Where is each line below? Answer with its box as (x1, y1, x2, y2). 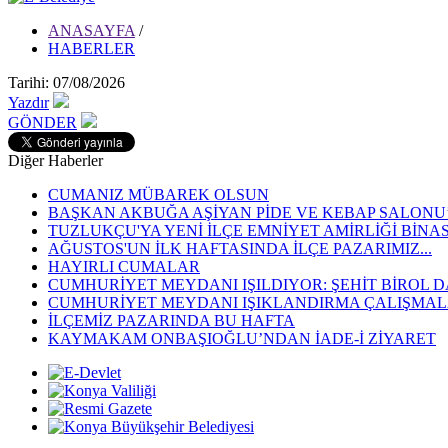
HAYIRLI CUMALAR (48, 258, 200, 275)
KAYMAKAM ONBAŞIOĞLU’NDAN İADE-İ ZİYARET (48, 330, 436, 347)
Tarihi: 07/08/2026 (8, 74, 125, 91)
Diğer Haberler (8, 152, 103, 169)
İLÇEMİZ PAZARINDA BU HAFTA (48, 312, 295, 329)
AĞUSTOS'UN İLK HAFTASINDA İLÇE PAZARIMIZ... (48, 240, 432, 257)
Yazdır (8, 94, 49, 111)
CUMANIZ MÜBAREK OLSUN (48, 186, 269, 203)
